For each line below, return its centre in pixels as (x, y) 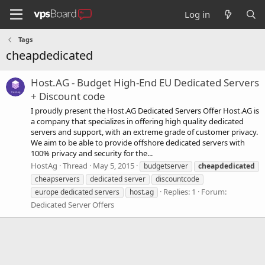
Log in (198, 14)
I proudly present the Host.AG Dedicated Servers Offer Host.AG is (145, 110)
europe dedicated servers (77, 192)
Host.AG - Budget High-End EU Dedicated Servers (145, 83)
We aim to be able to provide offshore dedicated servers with (138, 142)
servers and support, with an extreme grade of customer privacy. (144, 132)
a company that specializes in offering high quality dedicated (137, 121)
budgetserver (166, 166)
